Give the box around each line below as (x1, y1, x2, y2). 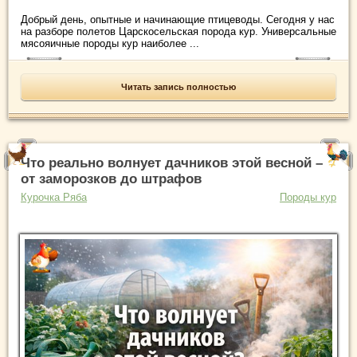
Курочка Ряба (21, 191, 87, 204)
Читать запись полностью (121, 82, 236, 92)
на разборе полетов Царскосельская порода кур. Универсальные (21, 25, 336, 38)
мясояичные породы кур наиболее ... (21, 37, 199, 50)
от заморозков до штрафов (21, 171, 202, 187)
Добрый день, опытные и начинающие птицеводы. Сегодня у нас (21, 14, 335, 26)
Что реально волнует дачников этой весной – (21, 155, 323, 171)
